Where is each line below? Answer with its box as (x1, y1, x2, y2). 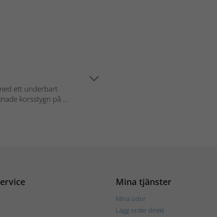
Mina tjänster (116, 175, 171, 187)
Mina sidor (116, 194, 146, 203)
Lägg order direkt (116, 205, 164, 215)
